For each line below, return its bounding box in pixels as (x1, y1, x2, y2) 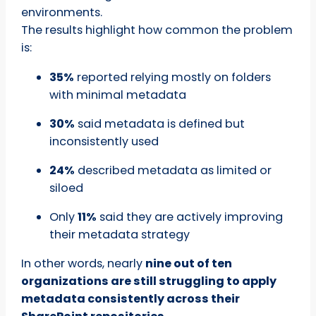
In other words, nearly (21, 255, 146, 272)
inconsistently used (49, 133, 159, 150)
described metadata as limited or (75, 162, 272, 178)
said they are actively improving (97, 208, 284, 225)
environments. (21, 4, 103, 21)
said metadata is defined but (75, 115, 245, 132)
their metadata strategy (49, 226, 190, 243)
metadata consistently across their (21, 291, 241, 308)
